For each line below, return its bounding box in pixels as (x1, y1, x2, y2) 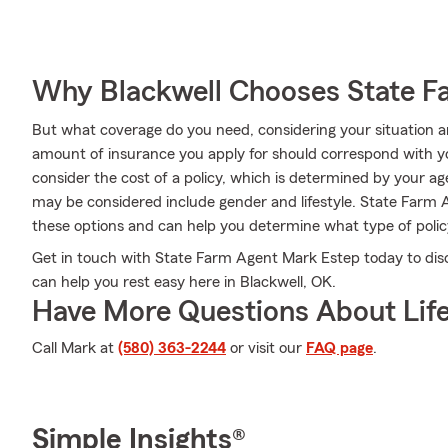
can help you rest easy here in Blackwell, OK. (32, 274, 336, 290)
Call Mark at (32, 340, 118, 356)
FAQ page (306, 340, 373, 356)
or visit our (226, 340, 306, 356)
